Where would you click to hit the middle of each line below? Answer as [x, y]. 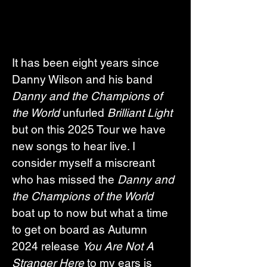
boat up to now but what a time [91, 213]
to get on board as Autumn [81, 230]
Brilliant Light [141, 113]
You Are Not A [119, 246]
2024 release [47, 246]
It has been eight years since [87, 63]
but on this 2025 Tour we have [90, 130]
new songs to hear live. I [75, 146]
